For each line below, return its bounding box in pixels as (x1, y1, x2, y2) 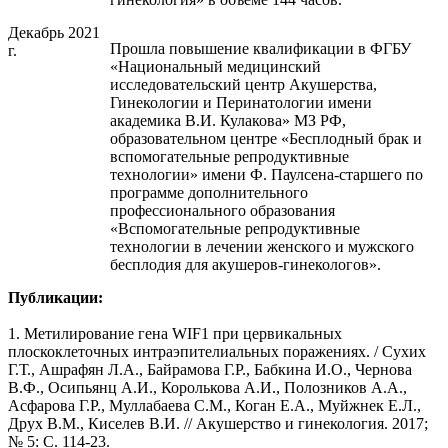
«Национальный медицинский (109, 57, 321, 75)
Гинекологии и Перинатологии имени (109, 93, 372, 111)
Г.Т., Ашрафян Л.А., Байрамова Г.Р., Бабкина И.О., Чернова (8, 361, 412, 379)
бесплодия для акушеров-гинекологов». (109, 255, 381, 273)
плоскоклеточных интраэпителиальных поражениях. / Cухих (8, 343, 426, 361)
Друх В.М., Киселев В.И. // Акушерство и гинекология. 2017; (8, 415, 428, 433)
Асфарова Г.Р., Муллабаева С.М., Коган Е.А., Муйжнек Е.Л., (8, 397, 421, 415)
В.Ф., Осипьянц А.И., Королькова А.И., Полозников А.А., (8, 379, 407, 397)
